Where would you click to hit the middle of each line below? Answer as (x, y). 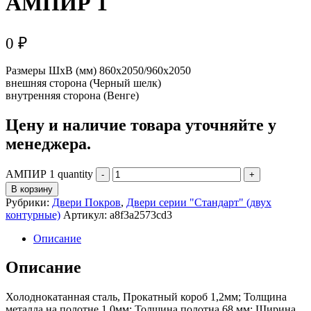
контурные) (33, 215)
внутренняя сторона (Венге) (72, 95)
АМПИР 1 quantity (49, 174)
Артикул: (86, 215)
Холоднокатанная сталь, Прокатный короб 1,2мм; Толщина (146, 297)
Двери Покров (86, 202)
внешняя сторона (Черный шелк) (83, 83)
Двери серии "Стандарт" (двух (199, 202)
